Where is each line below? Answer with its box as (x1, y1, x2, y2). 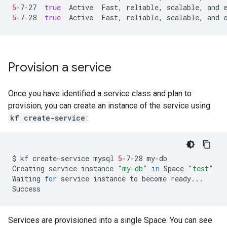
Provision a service (8, 60, 111, 75)
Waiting (12, 174, 41, 183)
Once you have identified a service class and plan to (8, 89, 192, 98)
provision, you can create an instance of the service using (8, 101, 210, 110)
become (142, 174, 167, 183)
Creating (12, 164, 45, 173)
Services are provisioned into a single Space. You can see (8, 215, 212, 225)
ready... (171, 174, 203, 183)
